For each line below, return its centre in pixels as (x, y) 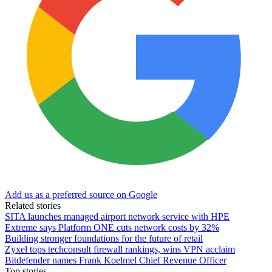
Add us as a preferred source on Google (81, 194)
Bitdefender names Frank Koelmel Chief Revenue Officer (116, 260)
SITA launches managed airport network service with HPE (117, 216)
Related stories (33, 205)
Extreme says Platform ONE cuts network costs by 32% (112, 227)
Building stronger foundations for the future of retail (104, 238)
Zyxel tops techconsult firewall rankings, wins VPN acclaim (120, 249)
